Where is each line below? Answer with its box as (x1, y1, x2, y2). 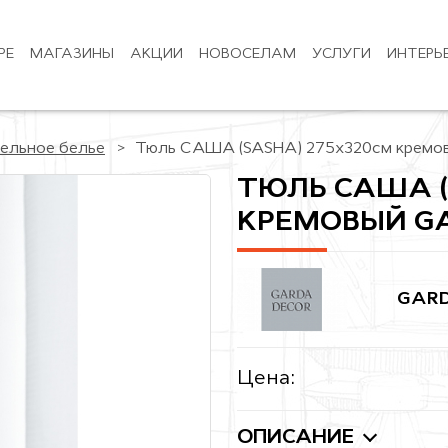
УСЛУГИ (311, 47, 371, 62)
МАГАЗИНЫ (29, 47, 114, 62)
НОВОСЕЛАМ (198, 47, 296, 62)
